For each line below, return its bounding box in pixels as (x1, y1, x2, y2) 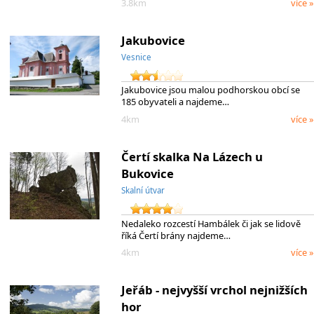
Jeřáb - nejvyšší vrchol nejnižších (121, 281, 308, 298)
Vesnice (121, 51, 151, 62)
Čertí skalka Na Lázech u (121, 148, 263, 165)
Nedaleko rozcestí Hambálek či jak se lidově (121, 217, 301, 230)
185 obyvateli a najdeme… (121, 95, 229, 109)
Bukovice (121, 165, 174, 182)
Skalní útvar (121, 184, 165, 196)
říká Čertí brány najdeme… (121, 228, 231, 242)
